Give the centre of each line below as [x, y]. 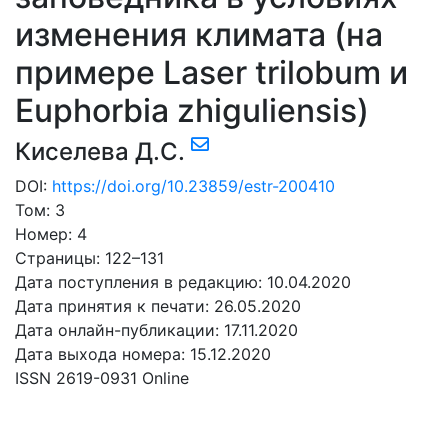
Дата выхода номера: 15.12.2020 [143, 354]
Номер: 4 [51, 234]
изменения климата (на [199, 35]
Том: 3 [40, 210]
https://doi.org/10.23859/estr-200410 [193, 186]
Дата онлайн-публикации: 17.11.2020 [156, 330]
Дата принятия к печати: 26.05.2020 [158, 306]
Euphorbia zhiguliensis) [192, 111]
